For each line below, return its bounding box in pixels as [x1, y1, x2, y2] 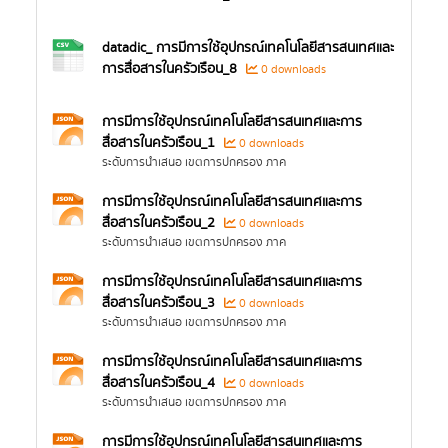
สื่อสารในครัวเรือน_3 [102, 293, 215, 313]
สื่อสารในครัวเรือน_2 [102, 213, 215, 233]
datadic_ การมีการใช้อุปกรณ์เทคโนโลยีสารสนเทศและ [102, 38, 394, 58]
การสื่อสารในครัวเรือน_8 [102, 59, 237, 79]
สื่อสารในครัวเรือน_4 [102, 373, 215, 393]
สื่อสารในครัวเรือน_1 [102, 133, 215, 153]
